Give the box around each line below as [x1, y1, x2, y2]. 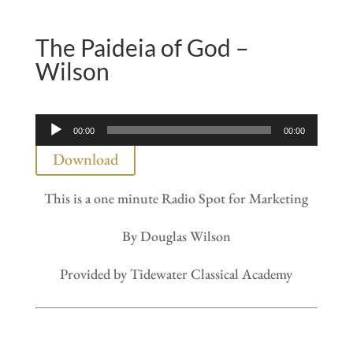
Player [34, 139, 69, 158]
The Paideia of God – [35, 33, 249, 62]
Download [52, 149, 118, 170]
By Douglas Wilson [121, 227, 231, 246]
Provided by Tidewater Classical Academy [60, 265, 293, 284]
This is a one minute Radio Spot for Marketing [44, 189, 309, 208]
